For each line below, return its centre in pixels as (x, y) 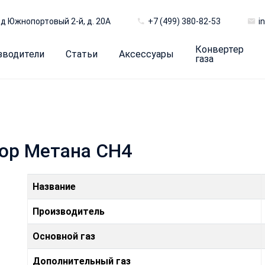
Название (54, 186)
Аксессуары (146, 54)
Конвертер (219, 49)
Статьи (82, 54)
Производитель (69, 211)
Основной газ (64, 236)
